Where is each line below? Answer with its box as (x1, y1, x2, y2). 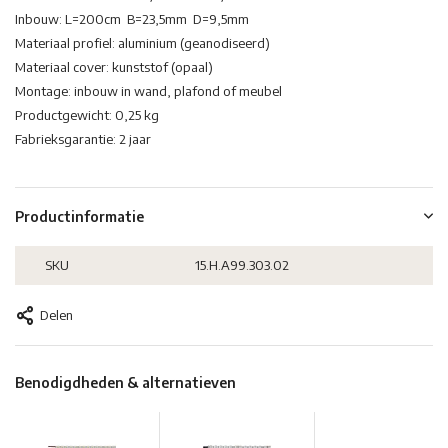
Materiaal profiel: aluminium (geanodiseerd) (15, 35, 270, 52)
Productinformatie (15, 208, 144, 226)
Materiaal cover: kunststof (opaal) (15, 59, 213, 76)
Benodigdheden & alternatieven (15, 374, 236, 392)
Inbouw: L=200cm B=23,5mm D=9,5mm (15, 11, 249, 28)
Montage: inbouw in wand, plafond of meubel (15, 83, 282, 100)
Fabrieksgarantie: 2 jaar (15, 131, 151, 148)
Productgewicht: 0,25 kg (15, 107, 159, 124)
